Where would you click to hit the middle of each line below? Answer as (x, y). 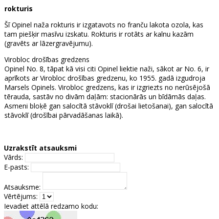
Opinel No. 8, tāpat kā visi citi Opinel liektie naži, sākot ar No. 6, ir (107, 68)
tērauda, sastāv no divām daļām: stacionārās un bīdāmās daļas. (105, 96)
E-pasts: (16, 167)
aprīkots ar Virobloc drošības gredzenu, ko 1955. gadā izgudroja (105, 78)
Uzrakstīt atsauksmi (40, 148)
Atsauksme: (22, 187)
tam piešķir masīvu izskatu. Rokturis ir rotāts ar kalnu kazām (99, 34)
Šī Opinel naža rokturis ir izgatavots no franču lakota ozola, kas (104, 24)
